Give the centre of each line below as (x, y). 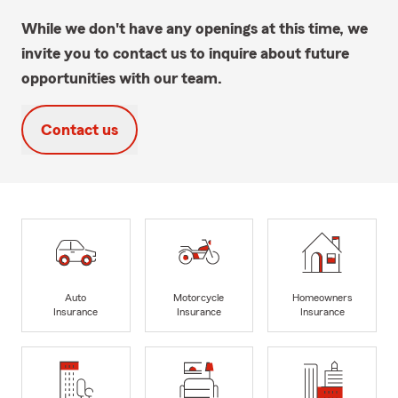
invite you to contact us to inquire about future (185, 53)
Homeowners (322, 298)
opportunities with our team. (122, 78)
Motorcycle (199, 298)
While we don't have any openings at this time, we (195, 28)
